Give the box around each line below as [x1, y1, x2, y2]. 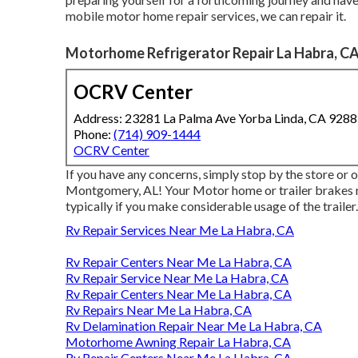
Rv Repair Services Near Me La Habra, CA [66, 221, 294, 237]
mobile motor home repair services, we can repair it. [66, 7, 346, 23]
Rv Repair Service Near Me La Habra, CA [66, 269, 288, 285]
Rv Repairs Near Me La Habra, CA [66, 301, 252, 317]
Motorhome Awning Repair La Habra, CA [66, 333, 291, 349]
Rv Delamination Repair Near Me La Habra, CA [66, 317, 322, 333]
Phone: [74, 125, 113, 141]
